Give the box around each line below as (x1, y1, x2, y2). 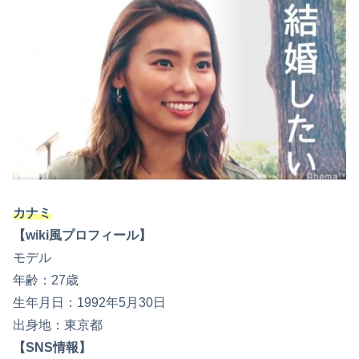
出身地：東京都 (13, 318, 103, 333)
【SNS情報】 (13, 341, 91, 355)
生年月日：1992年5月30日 (13, 296, 166, 310)
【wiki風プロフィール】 (13, 228, 151, 243)
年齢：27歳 (13, 273, 79, 288)
